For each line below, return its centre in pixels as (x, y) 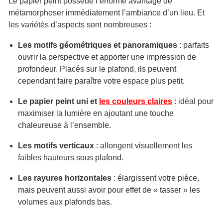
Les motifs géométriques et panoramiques (98, 45)
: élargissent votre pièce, (156, 178)
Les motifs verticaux (56, 146)
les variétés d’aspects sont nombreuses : (81, 25)
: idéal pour (193, 101)
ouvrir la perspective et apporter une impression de (107, 57)
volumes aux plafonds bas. (65, 202)
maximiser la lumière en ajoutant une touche (96, 113)
